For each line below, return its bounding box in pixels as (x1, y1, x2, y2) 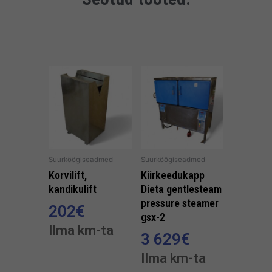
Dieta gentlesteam (140, 182, 222, 195)
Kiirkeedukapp (140, 168, 205, 182)
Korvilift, (49, 168, 87, 182)
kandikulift (49, 182, 97, 195)
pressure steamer (140, 196, 219, 209)
